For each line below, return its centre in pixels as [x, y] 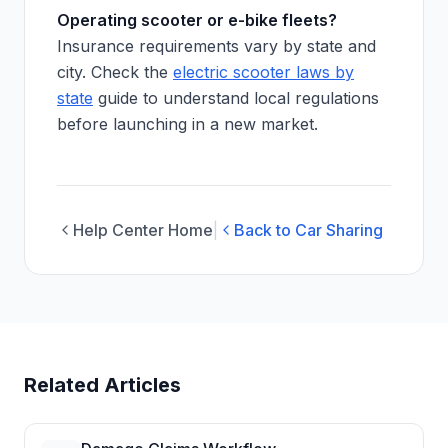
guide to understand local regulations [236, 98]
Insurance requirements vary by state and [216, 46]
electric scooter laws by [263, 72]
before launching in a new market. [187, 124]
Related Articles [102, 385]
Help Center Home [143, 230]
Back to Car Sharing [308, 230]
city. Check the [115, 72]
